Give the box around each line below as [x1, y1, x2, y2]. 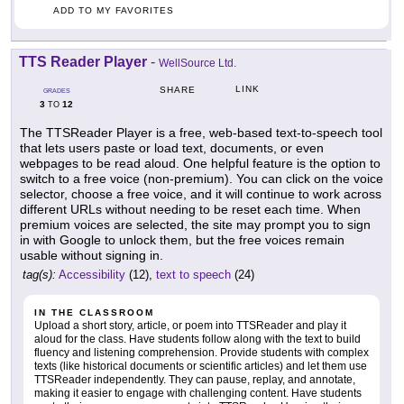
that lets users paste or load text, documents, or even [20, 141, 324, 156]
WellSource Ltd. [159, 57, 236, 70]
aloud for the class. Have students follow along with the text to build [34, 333, 361, 346]
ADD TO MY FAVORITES [53, 5, 174, 16]
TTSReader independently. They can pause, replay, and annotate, [34, 373, 355, 387]
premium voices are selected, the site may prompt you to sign [20, 217, 371, 233]
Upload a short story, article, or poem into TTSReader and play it [34, 319, 346, 333]
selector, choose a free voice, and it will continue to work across [20, 187, 381, 202]
